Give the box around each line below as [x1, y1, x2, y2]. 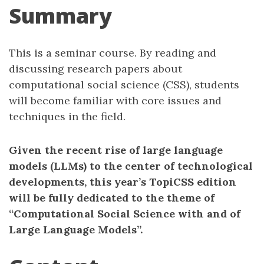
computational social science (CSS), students [9, 78, 239, 91]
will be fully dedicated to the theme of [9, 191, 214, 204]
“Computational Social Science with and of [9, 207, 240, 220]
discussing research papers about [9, 62, 182, 75]
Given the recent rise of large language [9, 143, 223, 157]
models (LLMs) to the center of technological [9, 159, 253, 173]
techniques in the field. [9, 110, 126, 123]
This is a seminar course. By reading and [9, 46, 216, 60]
